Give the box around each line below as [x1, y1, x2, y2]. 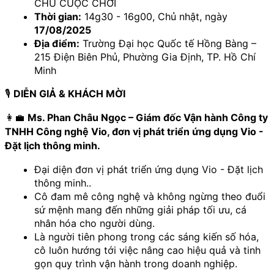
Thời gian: [34, 10, 81, 23]
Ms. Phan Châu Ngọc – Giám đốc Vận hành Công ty [28, 111, 268, 124]
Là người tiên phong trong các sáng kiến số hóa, [34, 230, 259, 243]
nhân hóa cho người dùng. [34, 217, 158, 229]
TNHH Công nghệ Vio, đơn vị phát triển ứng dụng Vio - [5, 125, 264, 138]
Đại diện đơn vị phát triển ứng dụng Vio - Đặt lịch [34, 163, 263, 176]
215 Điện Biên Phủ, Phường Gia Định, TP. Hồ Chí [34, 50, 256, 63]
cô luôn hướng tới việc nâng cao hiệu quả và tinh [34, 243, 261, 256]
